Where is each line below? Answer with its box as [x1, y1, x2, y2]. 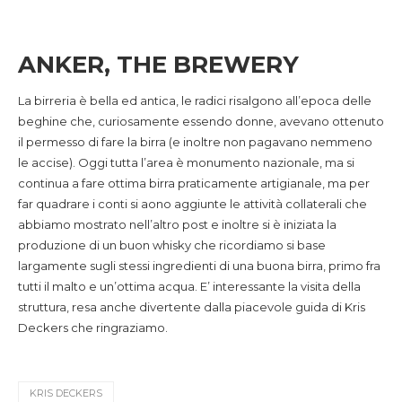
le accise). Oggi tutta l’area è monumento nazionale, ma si [18, 155, 354, 170]
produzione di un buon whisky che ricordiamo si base [18, 238, 326, 252]
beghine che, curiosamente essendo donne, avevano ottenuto [18, 114, 384, 128]
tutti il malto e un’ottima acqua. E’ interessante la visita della [18, 279, 361, 293]
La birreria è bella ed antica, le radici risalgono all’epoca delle [18, 93, 371, 108]
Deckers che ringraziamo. [18, 320, 168, 335]
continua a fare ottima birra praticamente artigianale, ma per [18, 176, 370, 190]
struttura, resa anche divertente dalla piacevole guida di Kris [18, 300, 365, 314]
